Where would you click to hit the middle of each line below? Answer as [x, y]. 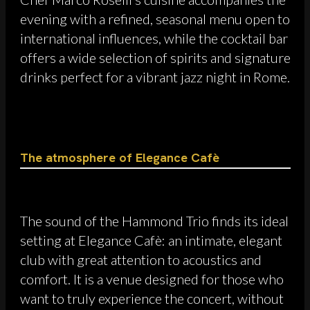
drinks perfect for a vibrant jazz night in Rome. [155, 76]
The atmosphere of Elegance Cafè [120, 157]
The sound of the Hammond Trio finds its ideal [154, 220]
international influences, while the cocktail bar [154, 38]
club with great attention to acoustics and [141, 259]
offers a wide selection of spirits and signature [155, 57]
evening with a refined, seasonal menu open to [155, 18]
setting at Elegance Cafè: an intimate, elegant [151, 240]
